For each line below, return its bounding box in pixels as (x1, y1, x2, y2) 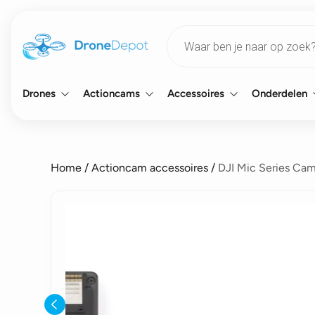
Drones (22, 87, 56, 100)
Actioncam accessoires (91, 161, 208, 174)
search (166, 34, 199, 48)
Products (166, 23, 210, 37)
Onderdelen (252, 87, 307, 100)
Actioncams (83, 87, 140, 100)
